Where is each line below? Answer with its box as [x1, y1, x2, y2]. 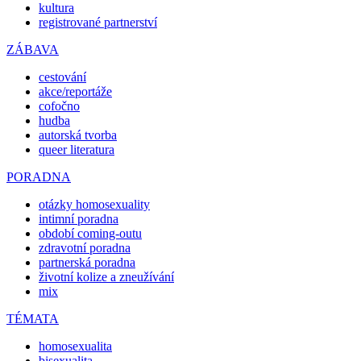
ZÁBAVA [6, 42, 59, 56]
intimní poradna [39, 211, 118, 226]
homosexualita [39, 338, 112, 353]
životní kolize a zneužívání [39, 269, 174, 284]
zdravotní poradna [39, 240, 131, 255]
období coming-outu [39, 226, 142, 240]
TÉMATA [6, 311, 59, 326]
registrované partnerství [39, 15, 157, 29]
